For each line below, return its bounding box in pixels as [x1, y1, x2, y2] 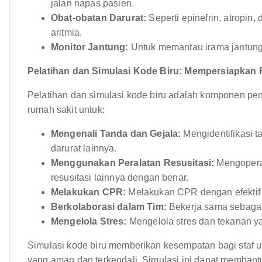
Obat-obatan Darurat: [51, 12, 147, 23]
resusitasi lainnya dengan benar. [51, 172, 189, 182]
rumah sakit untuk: [27, 104, 105, 115]
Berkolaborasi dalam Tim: [51, 201, 167, 212]
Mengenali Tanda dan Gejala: [51, 128, 181, 139]
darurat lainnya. [51, 143, 117, 153]
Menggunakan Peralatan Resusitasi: [51, 157, 215, 168]
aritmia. [51, 27, 82, 37]
